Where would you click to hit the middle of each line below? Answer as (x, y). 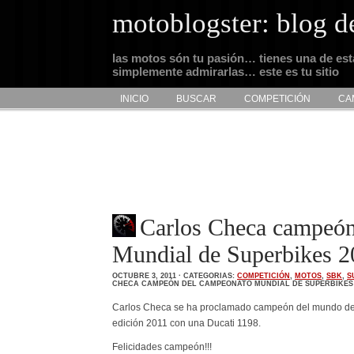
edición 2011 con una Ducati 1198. (186, 323)
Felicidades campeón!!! (162, 347)
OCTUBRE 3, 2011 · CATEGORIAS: (175, 276)
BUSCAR (196, 99)
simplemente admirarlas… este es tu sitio (226, 72)
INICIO (134, 99)
